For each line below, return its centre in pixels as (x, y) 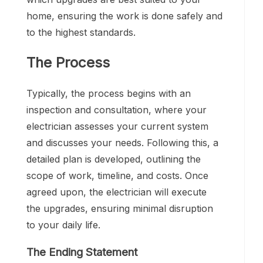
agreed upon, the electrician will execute (117, 192)
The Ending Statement (83, 252)
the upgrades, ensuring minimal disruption (120, 209)
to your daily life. (63, 225)
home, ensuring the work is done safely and (124, 16)
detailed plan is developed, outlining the (114, 159)
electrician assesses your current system (117, 127)
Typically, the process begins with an (109, 94)
